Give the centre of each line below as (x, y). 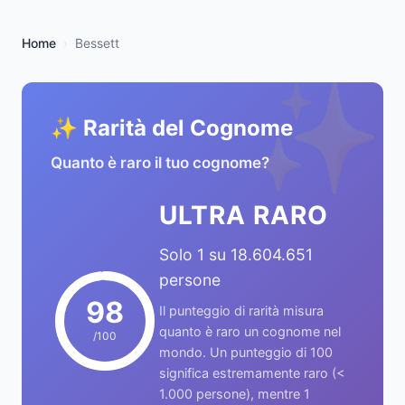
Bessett (97, 43)
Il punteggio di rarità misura (241, 311)
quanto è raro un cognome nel (250, 331)
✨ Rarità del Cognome (172, 128)
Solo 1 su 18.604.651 (236, 254)
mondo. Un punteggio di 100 (246, 352)
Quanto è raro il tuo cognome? (160, 163)
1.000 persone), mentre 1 (235, 394)
